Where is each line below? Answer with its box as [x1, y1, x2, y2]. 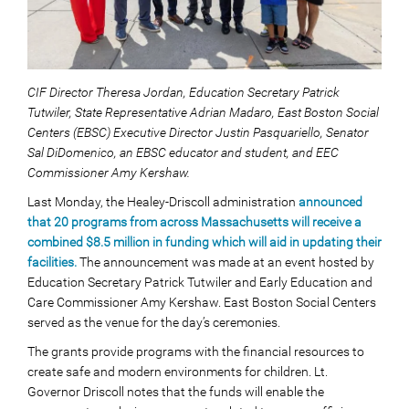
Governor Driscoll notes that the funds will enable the [27, 384, 324, 399]
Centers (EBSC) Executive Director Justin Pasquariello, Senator [27, 125, 369, 140]
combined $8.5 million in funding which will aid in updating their [27, 235, 382, 249]
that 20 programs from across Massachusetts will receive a [27, 215, 362, 229]
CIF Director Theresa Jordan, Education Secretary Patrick [27, 85, 340, 100]
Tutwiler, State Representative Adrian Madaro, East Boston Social [27, 105, 379, 120]
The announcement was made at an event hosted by [79, 255, 374, 269]
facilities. [27, 255, 79, 269]
